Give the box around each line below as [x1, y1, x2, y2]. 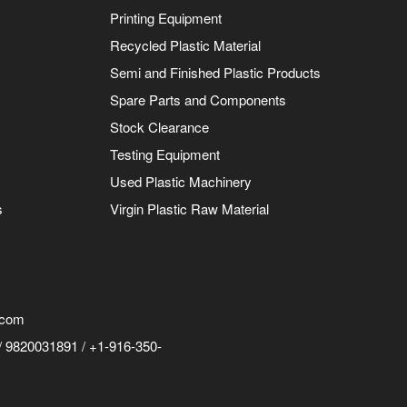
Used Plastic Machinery [110, 171, 253, 191]
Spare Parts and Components [110, 89, 287, 109]
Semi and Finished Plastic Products [110, 62, 322, 82]
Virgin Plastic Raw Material [110, 198, 270, 218]
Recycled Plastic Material [110, 35, 262, 55]
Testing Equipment [110, 144, 221, 164]
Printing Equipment [110, 7, 223, 27]
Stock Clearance [110, 116, 210, 136]
